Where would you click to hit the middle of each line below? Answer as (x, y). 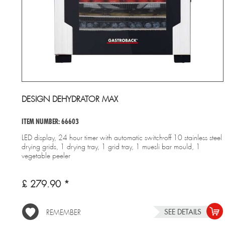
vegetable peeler (46, 155)
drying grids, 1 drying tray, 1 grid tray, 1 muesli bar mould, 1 (111, 146)
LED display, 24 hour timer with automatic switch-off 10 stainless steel (122, 137)
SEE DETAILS (183, 212)
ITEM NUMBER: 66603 (50, 121)
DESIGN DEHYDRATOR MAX (70, 99)
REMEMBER (63, 212)
